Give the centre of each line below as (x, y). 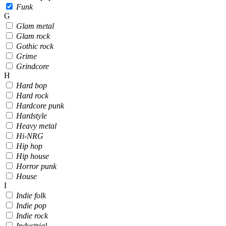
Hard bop (32, 85)
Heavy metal (36, 126)
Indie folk (31, 195)
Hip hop (29, 146)
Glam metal (35, 26)
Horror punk (36, 166)
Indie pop (31, 205)
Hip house (33, 156)
